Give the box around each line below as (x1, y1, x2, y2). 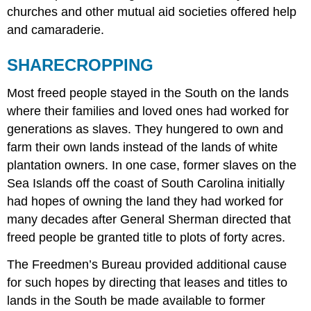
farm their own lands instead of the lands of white (7, 140, 278, 154)
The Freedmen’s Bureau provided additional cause (7, 257, 287, 271)
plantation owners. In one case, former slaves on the (7, 158, 297, 172)
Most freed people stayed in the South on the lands (7, 85, 289, 100)
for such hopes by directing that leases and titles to (7, 275, 288, 289)
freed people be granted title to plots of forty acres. (7, 230, 286, 244)
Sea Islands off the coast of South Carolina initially (7, 176, 285, 190)
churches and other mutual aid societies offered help (7, 4, 297, 19)
